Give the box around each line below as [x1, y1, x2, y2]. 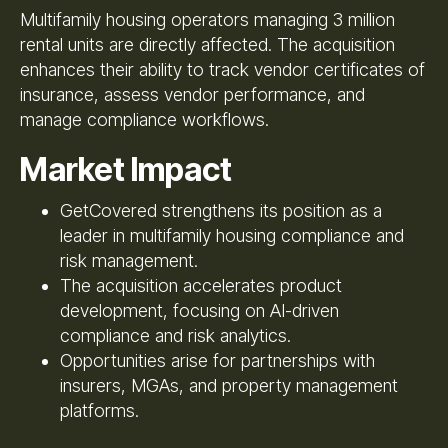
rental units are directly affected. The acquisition [20, 33, 395, 55]
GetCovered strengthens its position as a [60, 199, 382, 221]
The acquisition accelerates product [60, 274, 342, 296]
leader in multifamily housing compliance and [60, 224, 404, 246]
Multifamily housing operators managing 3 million [20, 8, 395, 30]
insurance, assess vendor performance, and [20, 83, 365, 105]
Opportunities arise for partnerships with [60, 349, 375, 371]
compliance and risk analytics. [60, 324, 291, 346]
